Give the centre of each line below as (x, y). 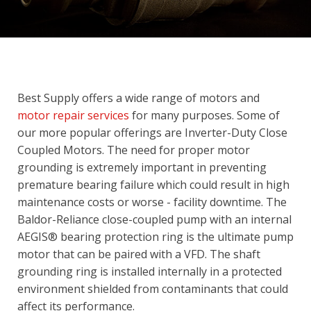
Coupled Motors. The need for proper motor (134, 150)
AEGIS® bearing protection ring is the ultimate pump (155, 236)
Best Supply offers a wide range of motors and (138, 98)
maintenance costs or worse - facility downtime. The (152, 202)
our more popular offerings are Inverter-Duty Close (152, 132)
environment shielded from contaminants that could (153, 288)
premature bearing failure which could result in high (153, 184)
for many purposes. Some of (204, 115)
